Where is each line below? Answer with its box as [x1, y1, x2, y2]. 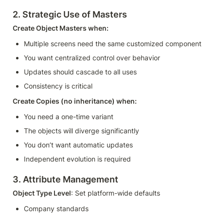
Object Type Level [13, 188, 71, 197]
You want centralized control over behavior [24, 54, 160, 62]
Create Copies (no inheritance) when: [13, 97, 137, 106]
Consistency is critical [24, 82, 92, 91]
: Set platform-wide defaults [71, 188, 160, 197]
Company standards [24, 204, 89, 213]
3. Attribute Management [13, 174, 118, 184]
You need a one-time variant [24, 112, 113, 121]
